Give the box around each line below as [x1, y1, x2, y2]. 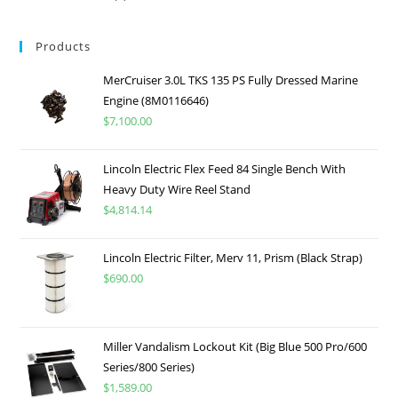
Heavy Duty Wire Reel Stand [103, 180, 251, 197]
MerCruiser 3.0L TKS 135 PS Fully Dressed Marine [103, 71, 359, 88]
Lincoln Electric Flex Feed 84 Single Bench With [103, 160, 346, 177]
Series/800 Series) [103, 358, 195, 375]
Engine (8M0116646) [103, 92, 210, 108]
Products [36, 37, 92, 54]
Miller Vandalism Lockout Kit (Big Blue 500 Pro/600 [103, 338, 368, 354]
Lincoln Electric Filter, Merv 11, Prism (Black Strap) [103, 249, 363, 266]
